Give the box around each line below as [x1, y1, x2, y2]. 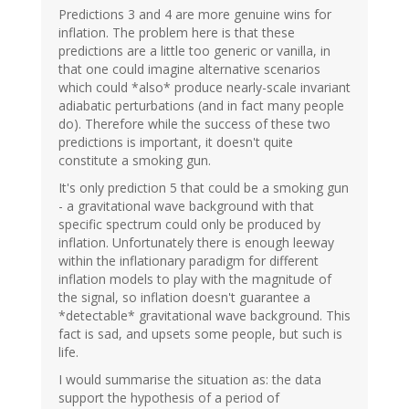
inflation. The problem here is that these [58, 23, 295, 41]
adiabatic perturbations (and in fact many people [58, 96, 344, 114]
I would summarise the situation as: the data [58, 370, 321, 388]
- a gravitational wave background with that [58, 196, 314, 215]
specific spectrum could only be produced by [58, 215, 320, 233]
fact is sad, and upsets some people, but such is [58, 324, 342, 342]
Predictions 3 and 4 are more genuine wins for [58, 5, 331, 23]
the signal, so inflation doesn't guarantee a [58, 288, 310, 306]
